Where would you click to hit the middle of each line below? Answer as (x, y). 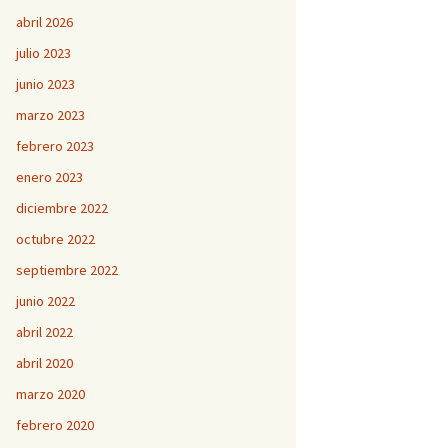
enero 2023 (49, 177)
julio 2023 (43, 53)
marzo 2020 (50, 394)
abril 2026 (44, 22)
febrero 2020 (55, 425)
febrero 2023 (55, 146)
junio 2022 (45, 301)
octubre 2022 (55, 239)
